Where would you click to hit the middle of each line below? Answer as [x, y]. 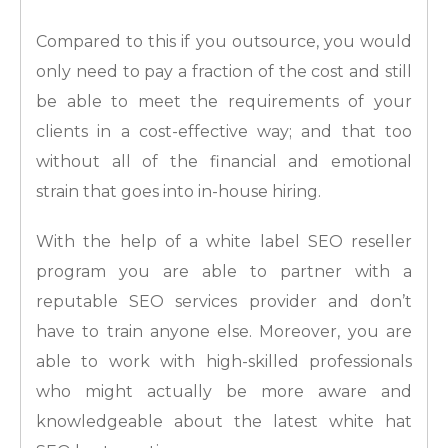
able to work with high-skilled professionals [224, 362]
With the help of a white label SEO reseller [224, 242]
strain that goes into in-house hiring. [178, 192]
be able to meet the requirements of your [224, 102]
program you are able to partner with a [224, 272]
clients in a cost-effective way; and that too [224, 132]
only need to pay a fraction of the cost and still [224, 72]
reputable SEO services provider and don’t [224, 302]
